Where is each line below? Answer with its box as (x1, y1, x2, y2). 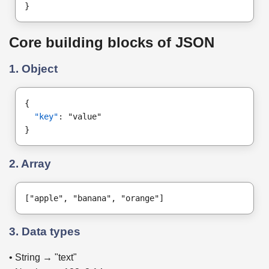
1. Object (9, 62, 58, 76)
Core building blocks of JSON (9, 34, 214, 50)
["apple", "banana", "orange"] (25, 193, 164, 203)
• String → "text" (9, 252, 77, 263)
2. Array (9, 157, 51, 170)
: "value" (58, 112, 101, 122)
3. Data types (9, 225, 80, 238)
